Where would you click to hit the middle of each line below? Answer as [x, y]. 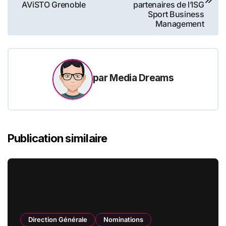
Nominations [123, 220]
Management [180, 24]
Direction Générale [58, 220]
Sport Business [176, 14]
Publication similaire [58, 138]
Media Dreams [142, 78]
